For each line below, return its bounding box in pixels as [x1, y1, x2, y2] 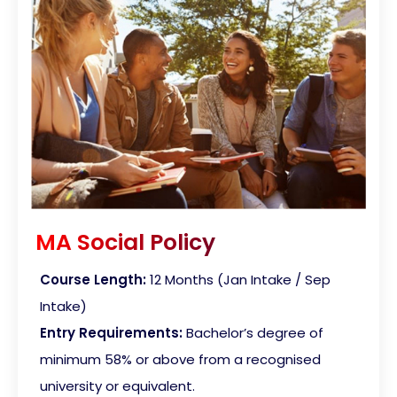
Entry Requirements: [40, 323, 183, 343]
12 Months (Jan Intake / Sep [150, 270, 331, 290]
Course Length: [40, 270, 146, 290]
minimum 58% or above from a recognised [40, 350, 321, 370]
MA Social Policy [35, 227, 215, 259]
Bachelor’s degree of [186, 323, 323, 343]
